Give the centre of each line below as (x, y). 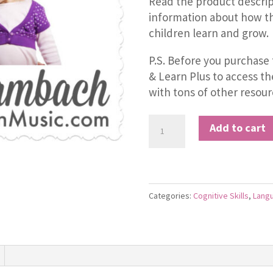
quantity (169, 185)
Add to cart (238, 128)
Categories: (171, 196)
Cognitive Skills (221, 196)
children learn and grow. (209, 33)
